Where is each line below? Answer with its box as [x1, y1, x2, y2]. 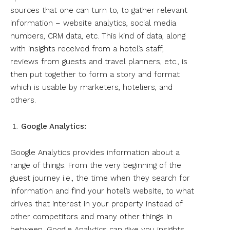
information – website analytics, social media [10, 18, 176, 28]
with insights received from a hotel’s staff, [10, 44, 164, 53]
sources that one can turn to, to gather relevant [10, 5, 187, 15]
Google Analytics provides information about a [10, 147, 180, 157]
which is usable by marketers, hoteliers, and [10, 82, 172, 92]
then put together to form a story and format [10, 69, 180, 79]
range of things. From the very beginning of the [10, 160, 181, 170]
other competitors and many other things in [10, 212, 172, 221]
